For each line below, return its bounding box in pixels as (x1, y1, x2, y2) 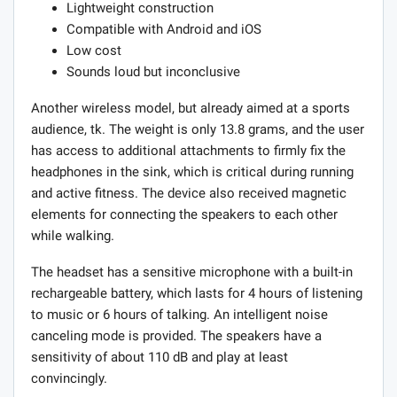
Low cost (66, 42, 121, 58)
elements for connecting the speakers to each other (31, 206, 338, 222)
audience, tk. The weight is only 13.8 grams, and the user (31, 121, 364, 137)
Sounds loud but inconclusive (66, 63, 240, 80)
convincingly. (31, 370, 107, 386)
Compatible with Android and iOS (66, 20, 261, 37)
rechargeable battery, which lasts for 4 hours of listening (31, 284, 362, 301)
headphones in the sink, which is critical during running (31, 163, 354, 180)
